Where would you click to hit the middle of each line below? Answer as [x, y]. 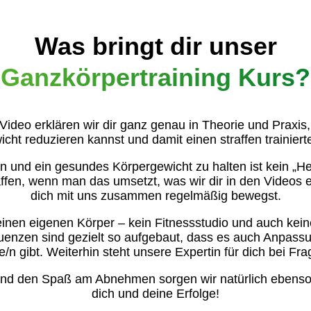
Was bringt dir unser [155, 46]
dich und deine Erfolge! [155, 293]
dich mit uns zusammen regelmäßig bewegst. [155, 195]
